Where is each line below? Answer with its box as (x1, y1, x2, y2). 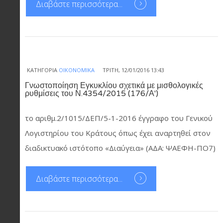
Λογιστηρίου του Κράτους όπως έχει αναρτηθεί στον (25, 127, 211, 138)
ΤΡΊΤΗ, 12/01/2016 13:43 (103, 66, 164, 74)
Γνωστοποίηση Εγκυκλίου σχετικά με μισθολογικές (25, 80, 203, 91)
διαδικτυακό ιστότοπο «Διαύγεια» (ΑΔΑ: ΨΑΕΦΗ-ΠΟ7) (25, 142, 216, 153)
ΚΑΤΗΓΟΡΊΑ (27, 66, 57, 74)
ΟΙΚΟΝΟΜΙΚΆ (59, 66, 95, 74)
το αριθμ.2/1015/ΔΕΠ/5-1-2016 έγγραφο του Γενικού (25, 112, 213, 123)
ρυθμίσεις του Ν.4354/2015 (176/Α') (25, 88, 158, 99)
